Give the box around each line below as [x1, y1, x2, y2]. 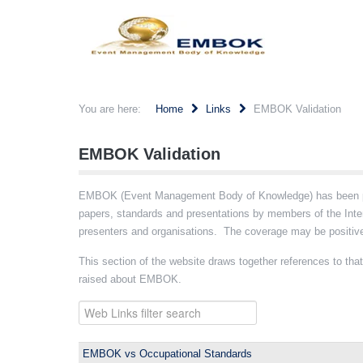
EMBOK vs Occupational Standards [83, 348, 252, 360]
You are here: [79, 103, 147, 115]
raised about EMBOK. [79, 273, 181, 285]
